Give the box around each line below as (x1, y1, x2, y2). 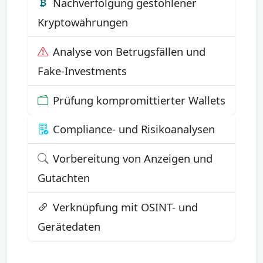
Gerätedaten (38, 218, 100, 234)
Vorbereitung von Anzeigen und (53, 150, 213, 166)
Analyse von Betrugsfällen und (53, 43, 205, 59)
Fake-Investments (38, 63, 127, 78)
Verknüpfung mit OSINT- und (53, 199, 198, 214)
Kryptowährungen (38, 14, 128, 29)
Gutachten (38, 170, 90, 185)
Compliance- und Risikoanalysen (53, 121, 215, 136)
